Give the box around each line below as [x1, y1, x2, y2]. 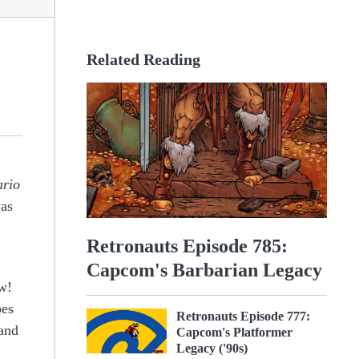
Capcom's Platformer [176, 325, 292, 339]
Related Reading [87, 50, 200, 68]
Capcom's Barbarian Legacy [87, 259, 322, 280]
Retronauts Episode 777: [176, 309, 310, 323]
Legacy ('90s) [176, 341, 248, 355]
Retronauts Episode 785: [87, 235, 288, 256]
